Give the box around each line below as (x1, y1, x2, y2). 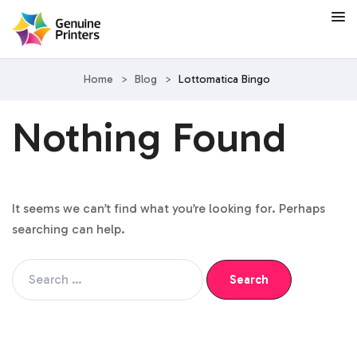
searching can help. (12, 221, 125, 237)
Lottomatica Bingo (178, 72, 270, 86)
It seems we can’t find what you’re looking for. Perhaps (12, 200, 325, 216)
